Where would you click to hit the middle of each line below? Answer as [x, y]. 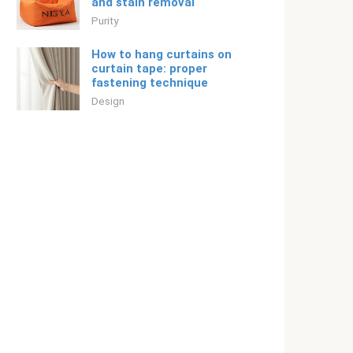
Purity [105, 20]
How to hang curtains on [162, 54]
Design [108, 101]
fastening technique [150, 83]
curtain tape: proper [149, 69]
